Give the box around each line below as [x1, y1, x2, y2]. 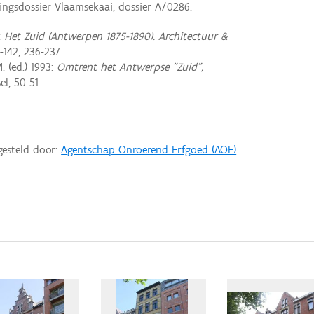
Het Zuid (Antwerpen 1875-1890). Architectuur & [4, 29, 228, 43]
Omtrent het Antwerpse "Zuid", [56, 60, 203, 74]
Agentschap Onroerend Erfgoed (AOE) [61, 142, 237, 156]
